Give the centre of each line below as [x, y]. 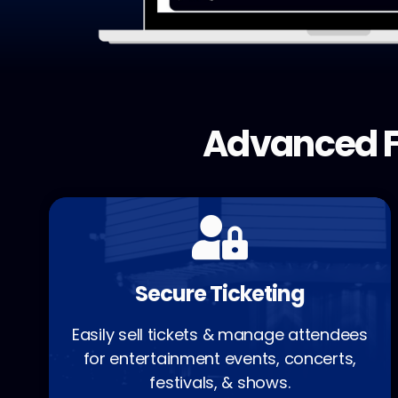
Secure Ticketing [219, 294]
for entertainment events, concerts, [220, 359]
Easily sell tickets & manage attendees [219, 335]
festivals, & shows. [220, 383]
